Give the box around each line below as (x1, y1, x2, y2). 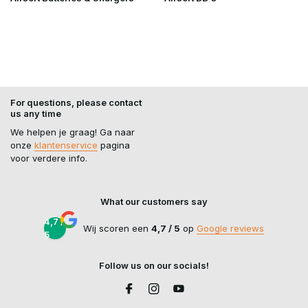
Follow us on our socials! (99, 260, 209, 271)
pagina (98, 140, 130, 151)
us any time (10, 108, 61, 119)
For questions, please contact (10, 97, 142, 108)
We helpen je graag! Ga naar (10, 126, 135, 137)
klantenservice (34, 140, 98, 151)
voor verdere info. (10, 153, 87, 164)
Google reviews (197, 222, 264, 234)
